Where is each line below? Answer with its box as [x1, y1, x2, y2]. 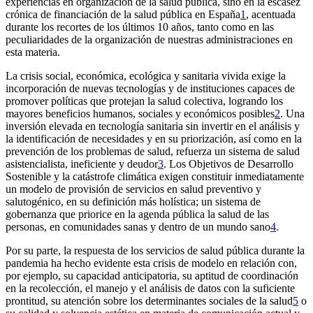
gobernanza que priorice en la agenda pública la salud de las [6, 208, 269, 221]
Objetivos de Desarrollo [189, 158, 293, 170]
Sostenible [6, 170, 51, 183]
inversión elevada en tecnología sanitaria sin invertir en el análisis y [6, 120, 300, 133]
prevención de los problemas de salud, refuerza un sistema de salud [6, 145, 300, 158]
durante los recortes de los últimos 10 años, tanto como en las [6, 21, 274, 34]
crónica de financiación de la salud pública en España [6, 8, 240, 21]
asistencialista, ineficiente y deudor [6, 158, 158, 170]
